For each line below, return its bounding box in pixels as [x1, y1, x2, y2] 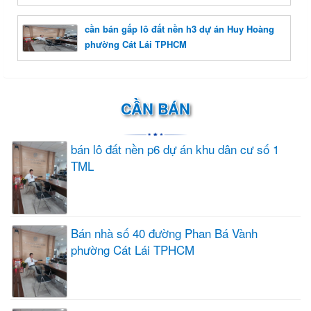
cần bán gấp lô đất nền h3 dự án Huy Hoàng [85, 22, 274, 35]
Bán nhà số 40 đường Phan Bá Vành [71, 224, 258, 242]
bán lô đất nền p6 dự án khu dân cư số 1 [71, 140, 279, 158]
